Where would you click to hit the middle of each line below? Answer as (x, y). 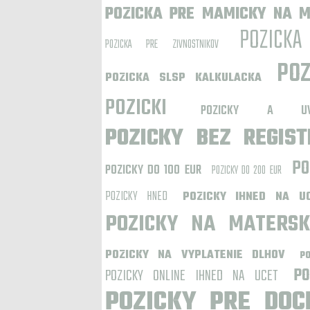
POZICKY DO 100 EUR (153, 171)
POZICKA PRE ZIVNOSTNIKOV (162, 45)
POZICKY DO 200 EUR (246, 171)
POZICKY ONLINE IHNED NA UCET (192, 276)
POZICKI (136, 108)
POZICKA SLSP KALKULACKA (183, 78)
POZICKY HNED (136, 197)
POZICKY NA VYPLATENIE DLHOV (195, 255)
